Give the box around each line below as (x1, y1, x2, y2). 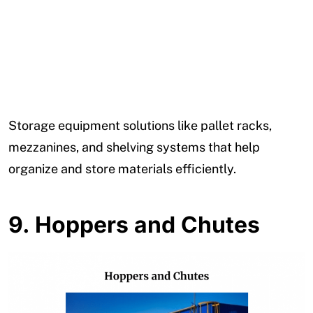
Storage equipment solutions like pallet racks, (8, 118, 272, 133)
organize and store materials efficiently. (8, 161, 236, 177)
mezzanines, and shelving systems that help (8, 140, 260, 155)
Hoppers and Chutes (35, 211, 260, 239)
